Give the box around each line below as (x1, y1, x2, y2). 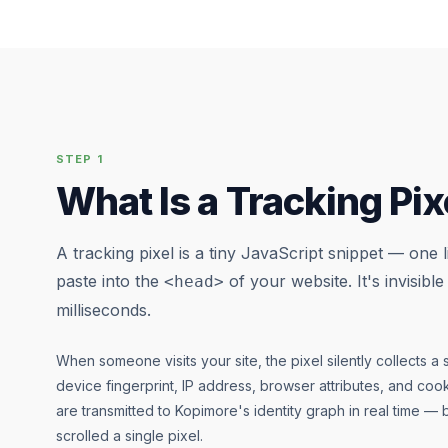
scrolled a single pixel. (56, 427, 203, 444)
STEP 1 (56, 152, 103, 166)
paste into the (56, 271, 164, 291)
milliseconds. (56, 300, 151, 320)
